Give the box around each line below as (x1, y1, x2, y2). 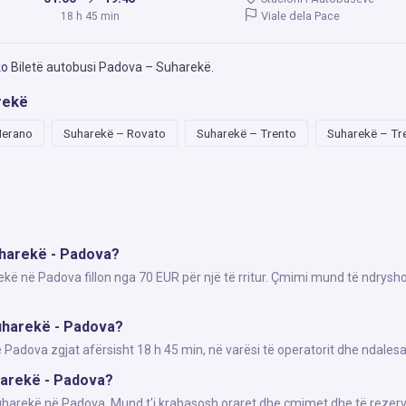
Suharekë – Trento (197, 126, 296, 140)
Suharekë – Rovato (63, 126, 166, 140)
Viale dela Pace (258, 8, 340, 23)
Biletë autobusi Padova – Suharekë (11, 60, 211, 74)
